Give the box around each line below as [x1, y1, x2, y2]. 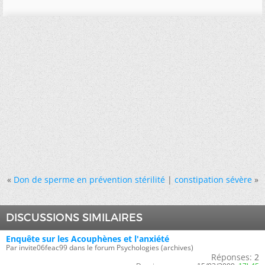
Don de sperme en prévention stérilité [13, 174, 165, 185]
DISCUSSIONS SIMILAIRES [6, 211, 143, 224]
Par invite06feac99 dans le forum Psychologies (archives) [6, 243, 193, 253]
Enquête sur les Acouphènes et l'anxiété [6, 233, 169, 244]
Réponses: [211, 251, 252, 263]
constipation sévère [174, 174, 252, 185]
